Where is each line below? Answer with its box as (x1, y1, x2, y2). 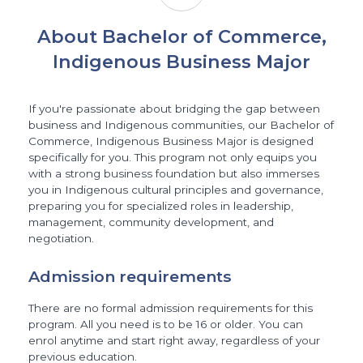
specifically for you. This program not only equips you (28, 151, 318, 164)
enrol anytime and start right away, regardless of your (28, 334, 321, 348)
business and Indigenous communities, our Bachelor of (28, 118, 335, 132)
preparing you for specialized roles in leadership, (28, 199, 294, 213)
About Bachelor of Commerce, (36, 25, 327, 49)
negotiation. (28, 232, 95, 246)
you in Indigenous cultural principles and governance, (28, 183, 324, 197)
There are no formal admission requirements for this (28, 301, 314, 315)
